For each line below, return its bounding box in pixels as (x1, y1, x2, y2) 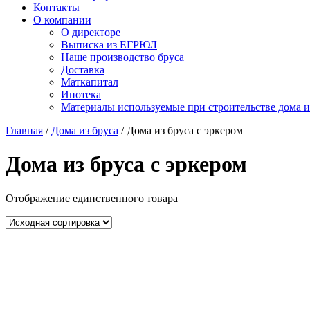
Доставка (61, 64, 104, 75)
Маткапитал (61, 76, 118, 88)
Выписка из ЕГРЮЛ (61, 39, 157, 51)
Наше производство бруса (61, 51, 184, 63)
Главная (6, 125, 43, 136)
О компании (33, 14, 91, 26)
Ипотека (61, 89, 101, 100)
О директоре (61, 26, 120, 38)
